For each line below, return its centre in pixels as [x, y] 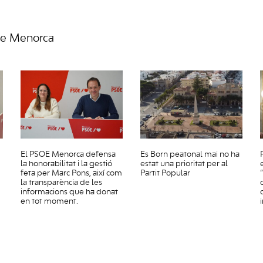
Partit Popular [165, 173]
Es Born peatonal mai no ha [190, 155]
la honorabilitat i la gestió [66, 164]
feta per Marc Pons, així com [71, 173]
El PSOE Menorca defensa [68, 155]
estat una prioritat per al [184, 164]
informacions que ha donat [69, 192]
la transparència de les [61, 183]
